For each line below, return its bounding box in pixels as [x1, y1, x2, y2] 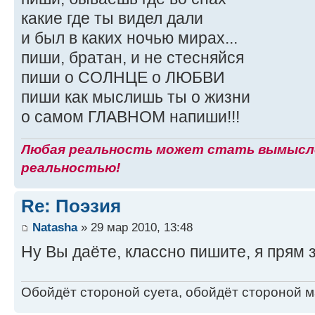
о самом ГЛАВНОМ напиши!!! [21, 107, 240, 126]
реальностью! [21, 160, 120, 176]
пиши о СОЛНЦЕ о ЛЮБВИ [21, 67, 225, 86]
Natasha [32, 219, 77, 234]
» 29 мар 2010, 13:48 [77, 219, 193, 234]
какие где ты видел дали [21, 8, 203, 27]
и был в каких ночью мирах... [21, 28, 238, 47]
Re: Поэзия [21, 195, 121, 217]
